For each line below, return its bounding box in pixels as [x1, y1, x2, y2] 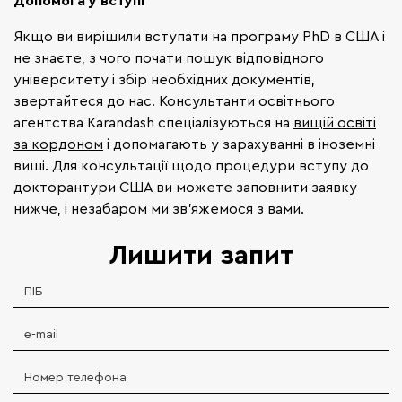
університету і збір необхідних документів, [13, 69, 315, 88]
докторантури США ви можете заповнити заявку [13, 177, 357, 196]
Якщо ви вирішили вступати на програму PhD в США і [13, 26, 385, 45]
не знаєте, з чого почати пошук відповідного [13, 48, 324, 66]
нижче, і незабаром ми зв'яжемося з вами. [13, 198, 304, 217]
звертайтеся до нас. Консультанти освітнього [13, 91, 335, 109]
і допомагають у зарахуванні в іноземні [103, 134, 375, 153]
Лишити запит [109, 236, 293, 270]
